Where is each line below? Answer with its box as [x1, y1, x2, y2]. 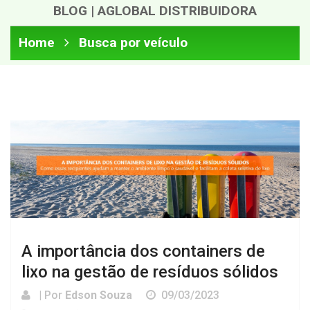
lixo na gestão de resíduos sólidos [21, 262, 278, 282]
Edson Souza [65, 289, 132, 302]
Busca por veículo [79, 34, 188, 51]
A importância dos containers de [21, 241, 265, 262]
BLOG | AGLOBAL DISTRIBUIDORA [53, 2, 257, 19]
